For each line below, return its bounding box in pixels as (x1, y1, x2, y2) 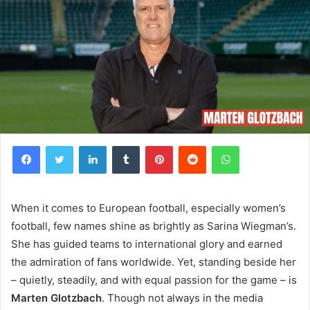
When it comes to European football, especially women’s (11, 201, 286, 215)
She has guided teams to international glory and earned (11, 237, 282, 250)
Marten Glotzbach (11, 291, 102, 304)
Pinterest (172, 139, 212, 151)
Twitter (73, 139, 103, 151)
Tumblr (139, 139, 168, 151)
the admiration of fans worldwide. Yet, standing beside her (11, 255, 296, 268)
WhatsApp (239, 139, 283, 151)
